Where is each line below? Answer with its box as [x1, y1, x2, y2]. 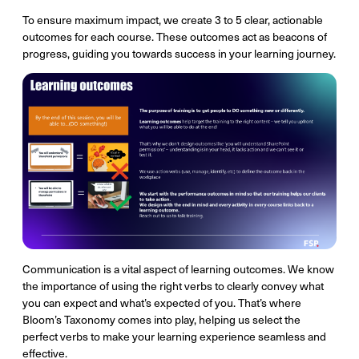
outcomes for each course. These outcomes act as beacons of [22, 28, 327, 44]
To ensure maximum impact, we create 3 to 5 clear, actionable [22, 11, 323, 27]
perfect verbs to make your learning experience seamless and [22, 329, 326, 344]
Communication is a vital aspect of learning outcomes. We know [22, 261, 334, 276]
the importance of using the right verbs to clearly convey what [22, 278, 324, 293]
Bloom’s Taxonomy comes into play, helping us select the [22, 312, 301, 327]
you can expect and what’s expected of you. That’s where [22, 295, 301, 310]
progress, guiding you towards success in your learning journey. [22, 45, 336, 61]
